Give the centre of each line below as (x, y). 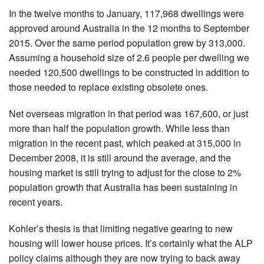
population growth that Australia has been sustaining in (123, 187)
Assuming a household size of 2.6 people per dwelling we (129, 58)
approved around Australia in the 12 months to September (129, 28)
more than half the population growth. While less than (119, 128)
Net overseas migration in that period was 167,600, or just (128, 114)
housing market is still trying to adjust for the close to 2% (125, 173)
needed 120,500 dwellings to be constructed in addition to (129, 72)
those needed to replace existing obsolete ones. (108, 87)
